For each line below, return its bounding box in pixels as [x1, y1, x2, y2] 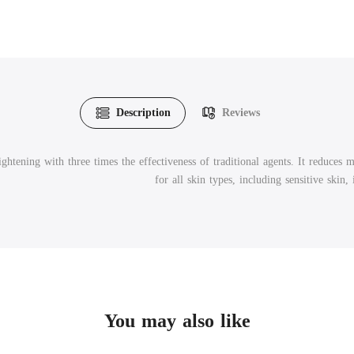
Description [116, 102, 171, 123]
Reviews [222, 102, 260, 123]
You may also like [104, 303, 250, 339]
